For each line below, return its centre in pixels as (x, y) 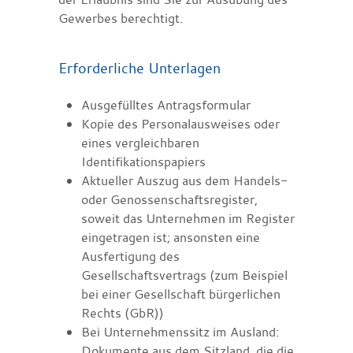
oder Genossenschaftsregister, (169, 199)
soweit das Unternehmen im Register (188, 218)
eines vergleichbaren (140, 142)
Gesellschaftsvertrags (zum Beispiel (184, 275)
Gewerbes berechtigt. (121, 18)
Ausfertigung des (130, 256)
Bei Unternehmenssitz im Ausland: (180, 331)
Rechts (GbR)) (122, 312)
